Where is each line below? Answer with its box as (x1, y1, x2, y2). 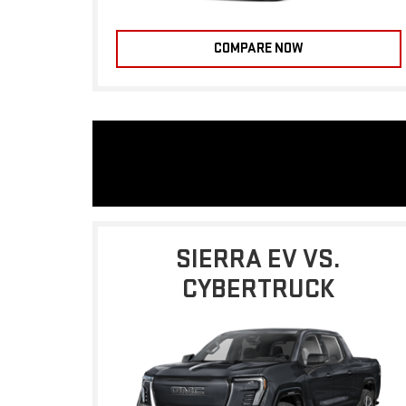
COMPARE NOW (213, 39, 304, 57)
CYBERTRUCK (182, 272, 335, 305)
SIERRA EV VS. (176, 242, 342, 275)
